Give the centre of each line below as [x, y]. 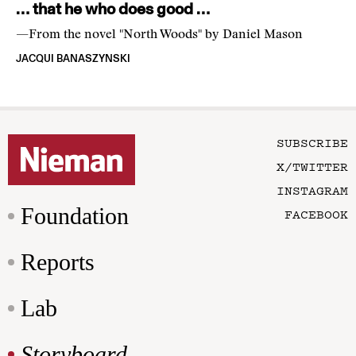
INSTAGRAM [312, 190]
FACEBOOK [316, 214]
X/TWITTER [312, 166]
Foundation [75, 216]
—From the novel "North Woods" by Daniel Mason [159, 35]
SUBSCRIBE [312, 143]
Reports [58, 262]
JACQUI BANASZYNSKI [73, 59]
